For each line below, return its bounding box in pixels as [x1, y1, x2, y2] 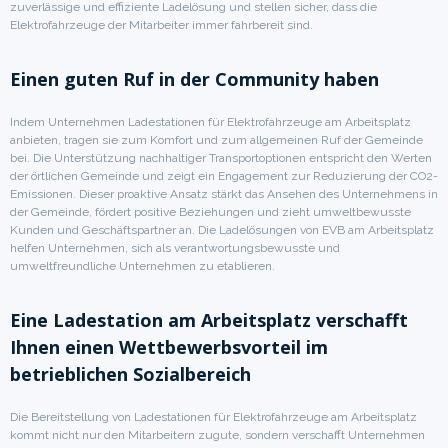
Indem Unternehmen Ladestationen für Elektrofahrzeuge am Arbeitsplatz [10, 114, 411, 129]
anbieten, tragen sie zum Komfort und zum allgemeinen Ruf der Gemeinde [10, 132, 423, 147]
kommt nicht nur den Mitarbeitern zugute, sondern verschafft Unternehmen [10, 427, 425, 442]
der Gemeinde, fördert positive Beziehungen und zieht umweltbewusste [10, 204, 411, 219]
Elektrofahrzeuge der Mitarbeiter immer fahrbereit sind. [10, 17, 313, 32]
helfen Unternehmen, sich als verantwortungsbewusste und [10, 240, 340, 255]
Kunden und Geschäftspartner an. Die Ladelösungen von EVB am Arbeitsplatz [10, 222, 434, 237]
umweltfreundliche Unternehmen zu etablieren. [10, 258, 275, 273]
